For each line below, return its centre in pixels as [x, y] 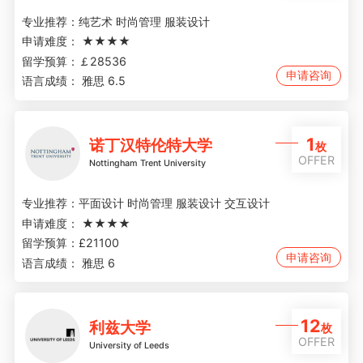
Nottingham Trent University [147, 164]
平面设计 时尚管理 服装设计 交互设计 [174, 203]
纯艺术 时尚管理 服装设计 [144, 21]
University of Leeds [129, 346]
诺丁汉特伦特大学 [150, 145]
